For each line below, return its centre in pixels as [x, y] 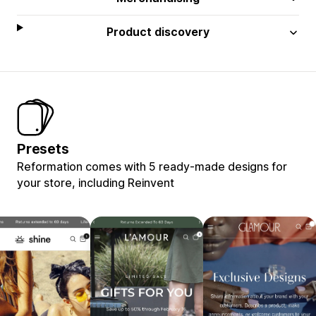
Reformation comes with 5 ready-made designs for [152, 166]
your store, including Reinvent [96, 182]
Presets [43, 148]
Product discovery [158, 31]
